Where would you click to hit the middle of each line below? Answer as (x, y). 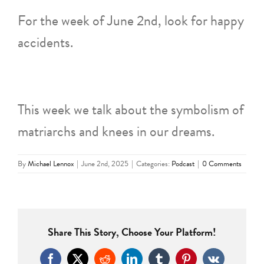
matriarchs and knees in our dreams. (116, 131)
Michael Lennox (51, 164)
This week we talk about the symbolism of (131, 109)
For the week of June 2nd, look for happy (131, 20)
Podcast (183, 164)
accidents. (45, 42)
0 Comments (222, 164)
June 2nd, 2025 (105, 164)
